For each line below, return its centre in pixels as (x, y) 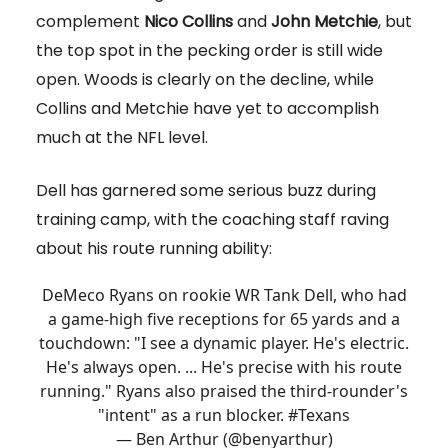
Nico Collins (188, 22)
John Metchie (324, 22)
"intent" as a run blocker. (193, 415)
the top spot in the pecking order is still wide (209, 51)
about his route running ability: (154, 249)
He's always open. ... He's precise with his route (224, 367)
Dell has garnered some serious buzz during (206, 191)
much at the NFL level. (122, 138)
